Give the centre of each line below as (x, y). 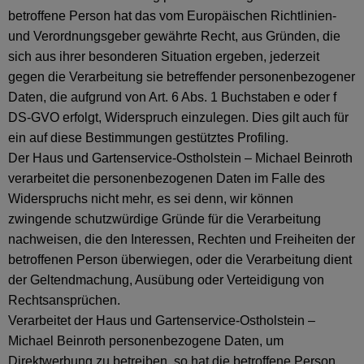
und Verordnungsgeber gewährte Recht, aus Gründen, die (174, 36)
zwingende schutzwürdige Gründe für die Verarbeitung (165, 219)
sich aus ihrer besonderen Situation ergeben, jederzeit (164, 56)
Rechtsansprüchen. (64, 300)
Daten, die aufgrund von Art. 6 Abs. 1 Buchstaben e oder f (172, 97)
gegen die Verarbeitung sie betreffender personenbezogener (182, 77)
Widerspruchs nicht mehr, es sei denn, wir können (151, 199)
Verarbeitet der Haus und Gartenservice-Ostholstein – (162, 321)
